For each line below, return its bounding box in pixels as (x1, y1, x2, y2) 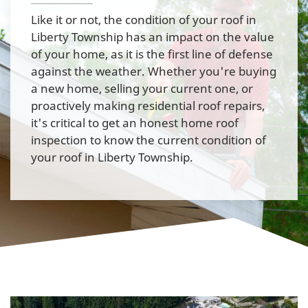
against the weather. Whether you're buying (31, 63, 276, 79)
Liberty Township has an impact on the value (31, 28, 274, 45)
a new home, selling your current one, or (31, 80, 253, 96)
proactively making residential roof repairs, (31, 97, 265, 113)
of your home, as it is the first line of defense (31, 45, 273, 62)
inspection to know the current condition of (31, 131, 266, 148)
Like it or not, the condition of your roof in (31, 11, 256, 27)
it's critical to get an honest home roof (31, 114, 239, 131)
